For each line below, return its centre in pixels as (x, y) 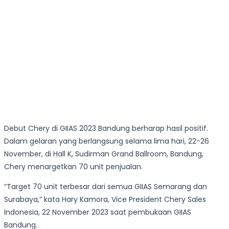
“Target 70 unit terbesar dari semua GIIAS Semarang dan (106, 187)
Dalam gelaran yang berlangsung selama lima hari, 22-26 (107, 141)
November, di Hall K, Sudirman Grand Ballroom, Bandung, (104, 154)
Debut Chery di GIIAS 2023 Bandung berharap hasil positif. (106, 129)
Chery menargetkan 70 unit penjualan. (73, 167)
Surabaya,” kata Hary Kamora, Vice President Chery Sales (105, 200)
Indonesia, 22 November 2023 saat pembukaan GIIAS (98, 212)
